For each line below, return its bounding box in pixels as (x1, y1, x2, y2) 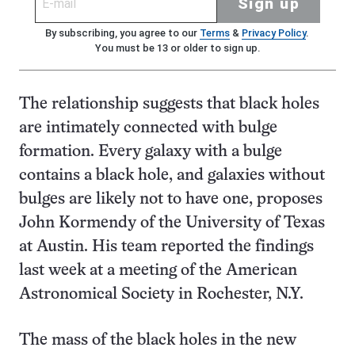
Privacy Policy (241, 27, 306, 40)
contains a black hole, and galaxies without (19, 168, 325, 184)
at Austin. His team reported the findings (19, 239, 314, 255)
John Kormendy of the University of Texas (19, 216, 325, 231)
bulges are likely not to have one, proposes (19, 192, 323, 208)
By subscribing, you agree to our (44, 27, 200, 40)
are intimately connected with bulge (19, 120, 277, 136)
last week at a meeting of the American (19, 263, 297, 279)
